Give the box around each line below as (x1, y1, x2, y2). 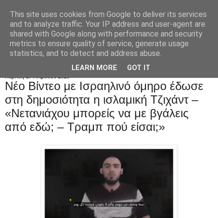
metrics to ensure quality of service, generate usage (10, 39, 189, 48)
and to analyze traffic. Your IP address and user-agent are (10, 19, 205, 29)
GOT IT (127, 64, 150, 73)
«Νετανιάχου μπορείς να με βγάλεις (5, 106, 189, 120)
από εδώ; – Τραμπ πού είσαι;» (5, 120, 165, 133)
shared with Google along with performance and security (10, 29, 202, 38)
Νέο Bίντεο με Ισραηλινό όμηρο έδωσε (5, 79, 203, 92)
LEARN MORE (72, 64, 117, 73)
